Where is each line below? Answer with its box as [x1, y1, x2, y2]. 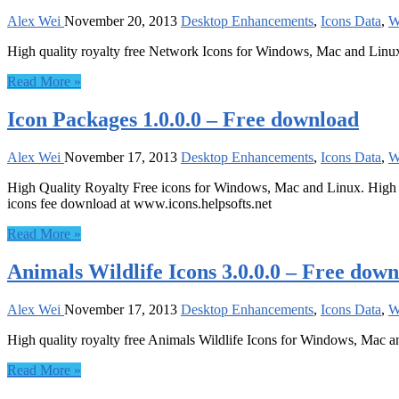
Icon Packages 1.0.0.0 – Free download [7, 108, 359, 131]
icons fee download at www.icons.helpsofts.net [7, 195, 272, 211]
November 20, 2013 [64, 13, 177, 29]
